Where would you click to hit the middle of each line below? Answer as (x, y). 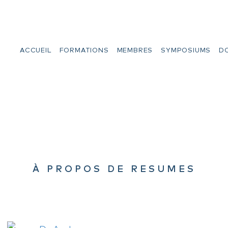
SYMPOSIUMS (186, 50)
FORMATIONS (84, 50)
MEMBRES (135, 50)
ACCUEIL (35, 50)
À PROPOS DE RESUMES (114, 168)
